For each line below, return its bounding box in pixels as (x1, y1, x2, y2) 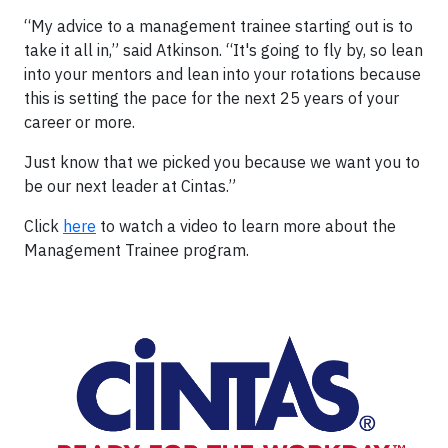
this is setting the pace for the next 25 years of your (24, 88, 399, 108)
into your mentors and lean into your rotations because (24, 64, 421, 84)
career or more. (24, 112, 139, 132)
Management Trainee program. (24, 240, 249, 260)
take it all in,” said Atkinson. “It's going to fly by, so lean (24, 40, 423, 60)
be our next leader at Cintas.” (24, 176, 236, 196)
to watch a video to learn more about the (96, 216, 396, 236)
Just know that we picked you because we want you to (24, 152, 420, 172)
